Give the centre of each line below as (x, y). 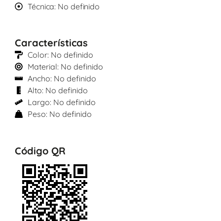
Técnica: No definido (64, 7)
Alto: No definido (58, 91)
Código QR (40, 151)
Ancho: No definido (62, 79)
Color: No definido (60, 55)
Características (51, 43)
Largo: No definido (62, 102)
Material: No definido (65, 67)
